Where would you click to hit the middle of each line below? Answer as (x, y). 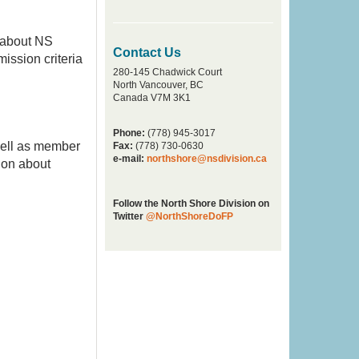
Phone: (129, 133)
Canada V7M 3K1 (152, 98)
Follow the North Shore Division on (191, 204)
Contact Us (147, 52)
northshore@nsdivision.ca (207, 159)
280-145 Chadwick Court (167, 72)
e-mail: (130, 159)
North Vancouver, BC (158, 85)
